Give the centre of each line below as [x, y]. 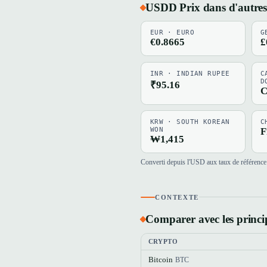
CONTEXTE [177, 197]
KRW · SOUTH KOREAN [190, 122]
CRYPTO [163, 241]
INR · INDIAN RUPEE [190, 73]
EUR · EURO [172, 33]
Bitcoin [160, 259]
